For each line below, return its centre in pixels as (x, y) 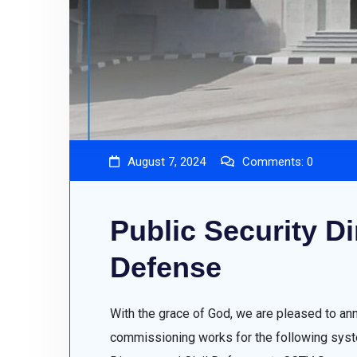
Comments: (275, 161)
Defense (166, 267)
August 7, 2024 (167, 161)
